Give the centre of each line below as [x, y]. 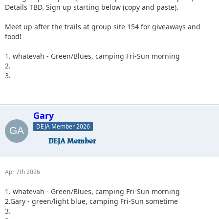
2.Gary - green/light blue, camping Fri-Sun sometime [91, 201]
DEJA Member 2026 [63, 127]
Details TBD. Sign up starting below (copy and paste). [92, 7]
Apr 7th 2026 [22, 172]
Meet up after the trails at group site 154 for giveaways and [103, 26]
